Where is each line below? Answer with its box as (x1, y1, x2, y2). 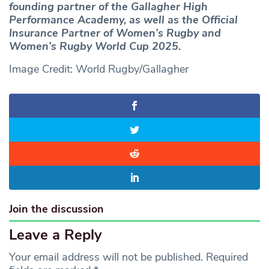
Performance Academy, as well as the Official (9, 13, 238, 28)
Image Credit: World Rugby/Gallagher (9, 62, 189, 77)
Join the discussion (9, 202, 104, 217)
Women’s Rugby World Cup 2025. (9, 39, 181, 54)
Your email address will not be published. (9, 250, 203, 265)
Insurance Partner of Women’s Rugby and (9, 26, 221, 41)
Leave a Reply (9, 225, 102, 245)
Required (206, 250, 248, 265)
